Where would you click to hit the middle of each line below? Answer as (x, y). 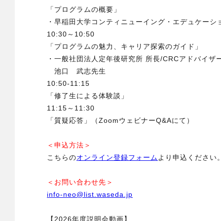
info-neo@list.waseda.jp (90, 195)
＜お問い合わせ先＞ (80, 182)
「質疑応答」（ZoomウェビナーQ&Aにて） (120, 121)
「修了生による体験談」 (88, 96)
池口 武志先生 (76, 71)
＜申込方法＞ (69, 145)
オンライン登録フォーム (117, 158)
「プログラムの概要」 (84, 10)
